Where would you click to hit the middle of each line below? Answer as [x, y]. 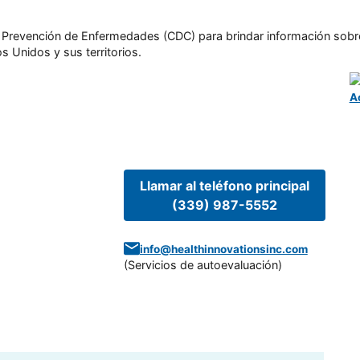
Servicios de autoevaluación [202, 264]
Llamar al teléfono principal [224, 185]
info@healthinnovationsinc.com [223, 249]
